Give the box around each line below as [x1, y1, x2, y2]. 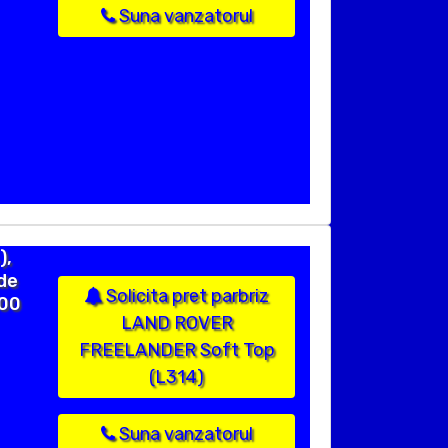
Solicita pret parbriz [102, 285, 269, 308]
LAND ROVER [120, 312, 233, 335]
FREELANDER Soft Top [78, 339, 275, 362]
